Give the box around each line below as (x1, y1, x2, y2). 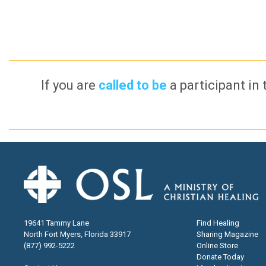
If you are (40, 77, 99, 93)
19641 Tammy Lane (24, 218, 89, 227)
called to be (98, 77, 167, 93)
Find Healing (196, 218, 239, 227)
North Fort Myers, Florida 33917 (24, 229, 131, 239)
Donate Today (196, 252, 244, 261)
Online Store (196, 240, 238, 250)
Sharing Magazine (196, 229, 258, 239)
